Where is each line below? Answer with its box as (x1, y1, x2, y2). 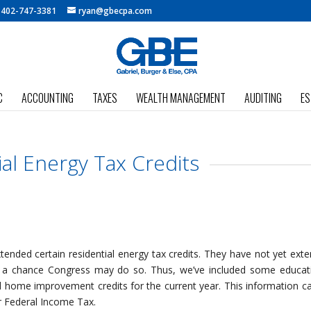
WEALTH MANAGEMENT (136, 90, 226, 106)
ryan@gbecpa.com (78, 5, 153, 17)
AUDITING (244, 90, 282, 106)
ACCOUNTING (22, 90, 74, 106)
